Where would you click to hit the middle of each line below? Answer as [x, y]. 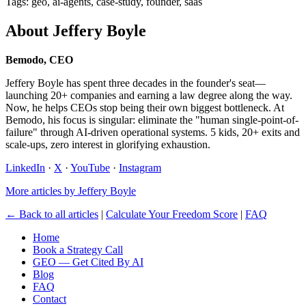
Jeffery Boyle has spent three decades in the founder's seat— [136, 83]
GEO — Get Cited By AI [88, 262]
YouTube [90, 167]
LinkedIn [25, 167]
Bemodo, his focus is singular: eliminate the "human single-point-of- [152, 120]
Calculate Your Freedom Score [172, 214]
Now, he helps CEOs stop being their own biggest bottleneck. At [145, 107]
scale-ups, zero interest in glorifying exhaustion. [108, 144]
